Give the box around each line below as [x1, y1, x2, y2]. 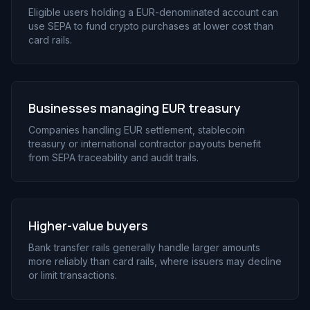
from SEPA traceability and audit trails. [28, 152, 199, 163]
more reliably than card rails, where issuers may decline [28, 255, 282, 267]
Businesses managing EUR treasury [28, 100, 241, 116]
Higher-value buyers [28, 217, 148, 234]
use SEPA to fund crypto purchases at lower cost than [28, 20, 273, 32]
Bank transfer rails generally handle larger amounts [28, 241, 260, 253]
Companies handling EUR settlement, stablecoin [28, 124, 245, 136]
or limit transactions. [28, 269, 117, 281]
